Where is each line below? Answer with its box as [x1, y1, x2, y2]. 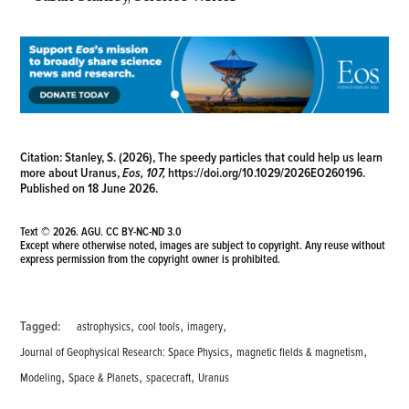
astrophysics [77, 319, 131, 334]
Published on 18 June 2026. [20, 180, 159, 196]
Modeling [20, 370, 62, 385]
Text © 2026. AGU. [20, 224, 107, 239]
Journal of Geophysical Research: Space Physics [20, 344, 230, 360]
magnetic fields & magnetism [236, 344, 364, 360]
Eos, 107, [122, 164, 169, 181]
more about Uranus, [20, 164, 123, 181]
